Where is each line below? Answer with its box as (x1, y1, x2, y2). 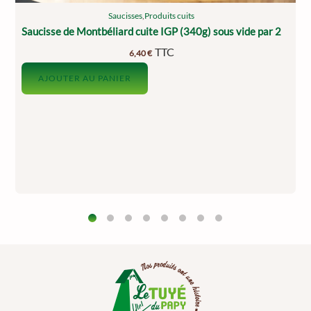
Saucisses (108, 10, 143, 21)
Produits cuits (144, 10, 195, 21)
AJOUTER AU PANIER (38, 73, 132, 84)
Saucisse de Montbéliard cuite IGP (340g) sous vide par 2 (22, 25, 282, 38)
